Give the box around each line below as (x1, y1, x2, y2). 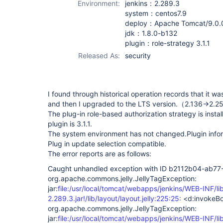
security (125, 51, 151, 60)
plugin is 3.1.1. (48, 119, 92, 128)
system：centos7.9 (125, 9, 187, 17)
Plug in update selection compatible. (48, 139, 166, 148)
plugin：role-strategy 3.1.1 (125, 39, 210, 47)
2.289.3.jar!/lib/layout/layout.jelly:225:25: (48, 194, 181, 203)
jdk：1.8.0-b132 (125, 29, 177, 37)
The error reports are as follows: (48, 149, 151, 158)
